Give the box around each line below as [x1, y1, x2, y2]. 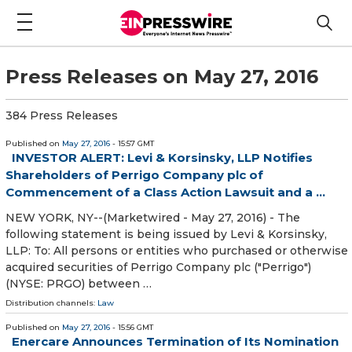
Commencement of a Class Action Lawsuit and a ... [5, 184, 325, 200]
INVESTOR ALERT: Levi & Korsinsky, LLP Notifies [12, 149, 313, 165]
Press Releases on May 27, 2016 [5, 64, 318, 88]
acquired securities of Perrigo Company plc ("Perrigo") [5, 260, 311, 275]
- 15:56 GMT [110, 322, 153, 333]
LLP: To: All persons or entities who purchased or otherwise [5, 244, 348, 258]
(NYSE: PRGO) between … [5, 277, 152, 291]
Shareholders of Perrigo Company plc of [5, 167, 263, 182]
